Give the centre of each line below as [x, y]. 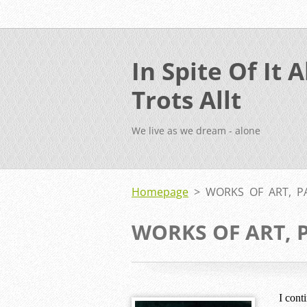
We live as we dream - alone [196, 131]
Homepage [160, 192]
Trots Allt [186, 99]
